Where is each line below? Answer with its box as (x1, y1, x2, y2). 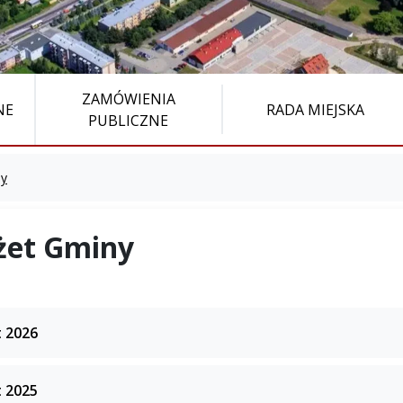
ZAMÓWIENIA (81, 88, 175, 109)
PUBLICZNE (88, 110, 169, 130)
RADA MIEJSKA (266, 99, 365, 120)
